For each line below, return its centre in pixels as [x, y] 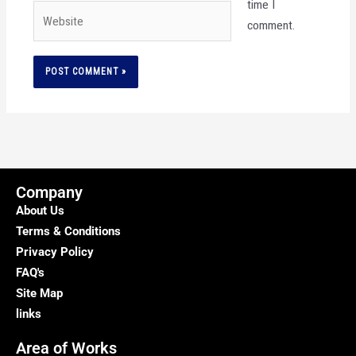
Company [49, 192]
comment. [271, 26]
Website [52, 11]
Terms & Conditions [68, 231]
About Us [40, 210]
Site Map [39, 293]
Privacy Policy [55, 252]
